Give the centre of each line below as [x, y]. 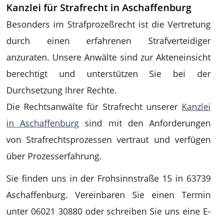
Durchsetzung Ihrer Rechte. [62, 90]
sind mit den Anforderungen [145, 123]
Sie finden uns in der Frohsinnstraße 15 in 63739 [108, 178]
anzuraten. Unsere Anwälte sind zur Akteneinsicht [108, 57]
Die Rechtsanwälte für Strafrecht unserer [94, 106]
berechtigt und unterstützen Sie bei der [108, 73]
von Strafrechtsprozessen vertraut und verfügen [108, 139]
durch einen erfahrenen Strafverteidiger [108, 40]
